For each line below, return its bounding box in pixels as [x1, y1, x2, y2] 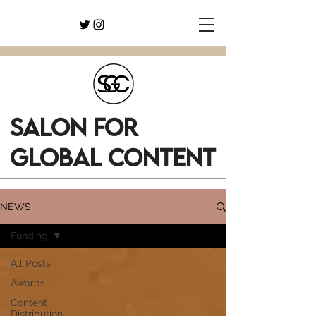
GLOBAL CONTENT [10, 142, 216, 172]
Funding [11, 230, 48, 241]
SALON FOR [10, 112, 138, 142]
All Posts [11, 257, 51, 269]
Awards [11, 277, 45, 288]
